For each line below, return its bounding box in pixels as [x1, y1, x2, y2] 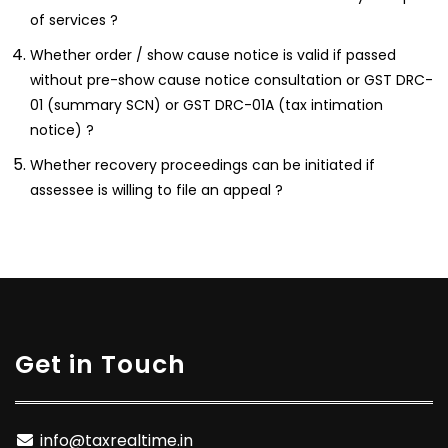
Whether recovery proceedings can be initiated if [30, 154, 375, 175]
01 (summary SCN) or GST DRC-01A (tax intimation [30, 94, 383, 115]
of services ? [30, 9, 118, 30]
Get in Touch [15, 346, 186, 382]
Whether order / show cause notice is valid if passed [30, 44, 396, 65]
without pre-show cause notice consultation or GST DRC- [30, 69, 433, 90]
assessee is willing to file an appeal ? [30, 179, 283, 200]
